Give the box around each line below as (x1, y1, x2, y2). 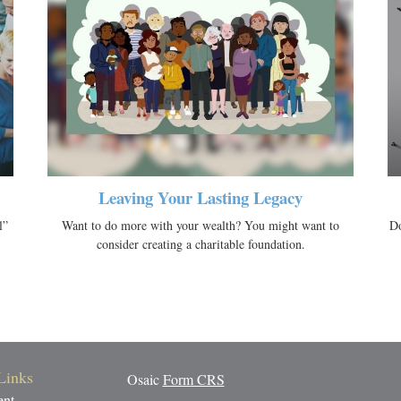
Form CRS (162, 370, 225, 389)
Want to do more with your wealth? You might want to (62, 217, 339, 235)
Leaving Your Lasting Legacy (98, 185, 303, 210)
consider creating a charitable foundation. (96, 235, 305, 253)
